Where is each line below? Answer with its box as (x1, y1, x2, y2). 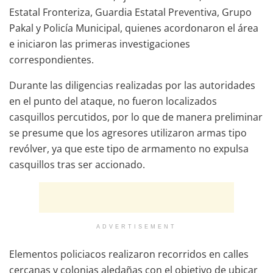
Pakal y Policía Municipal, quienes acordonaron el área (9, 21, 258, 35)
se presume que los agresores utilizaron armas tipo (9, 126, 247, 140)
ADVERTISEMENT (96, 223, 177, 230)
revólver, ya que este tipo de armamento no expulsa (9, 141, 249, 155)
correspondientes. (9, 52, 94, 66)
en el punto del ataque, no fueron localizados (9, 94, 217, 108)
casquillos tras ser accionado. (9, 157, 145, 171)
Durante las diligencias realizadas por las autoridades (9, 78, 255, 92)
